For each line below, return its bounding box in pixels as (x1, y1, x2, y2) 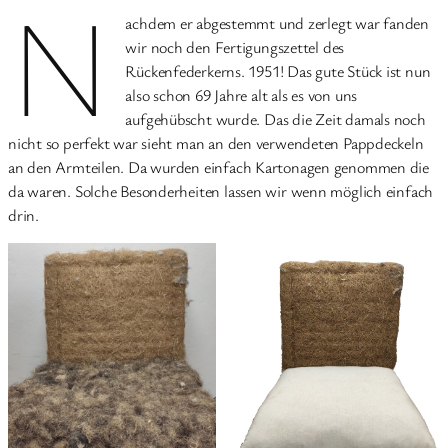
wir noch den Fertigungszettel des (125, 35, 345, 58)
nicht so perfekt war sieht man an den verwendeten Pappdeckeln (8, 131, 424, 154)
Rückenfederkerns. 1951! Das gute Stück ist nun (125, 59, 431, 82)
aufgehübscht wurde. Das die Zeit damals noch (125, 107, 426, 130)
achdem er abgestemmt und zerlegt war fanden (125, 11, 429, 34)
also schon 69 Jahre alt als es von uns (125, 83, 358, 106)
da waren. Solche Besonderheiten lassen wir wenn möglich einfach (8, 179, 434, 202)
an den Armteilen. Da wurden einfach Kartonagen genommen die (8, 155, 430, 178)
